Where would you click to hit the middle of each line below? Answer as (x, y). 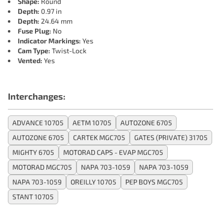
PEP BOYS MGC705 (154, 182)
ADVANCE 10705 (38, 123)
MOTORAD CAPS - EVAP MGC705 (113, 152)
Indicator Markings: (49, 41)
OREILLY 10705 (93, 182)
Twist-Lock (68, 51)
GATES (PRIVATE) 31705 (171, 137)
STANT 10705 (33, 197)
